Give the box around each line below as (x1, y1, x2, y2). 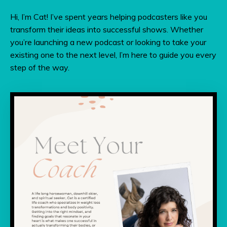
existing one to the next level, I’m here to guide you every (10, 50, 216, 60)
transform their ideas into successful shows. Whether (10, 24, 203, 35)
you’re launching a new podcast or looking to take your (10, 37, 206, 48)
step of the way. (10, 62, 69, 73)
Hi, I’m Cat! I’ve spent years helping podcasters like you (10, 12, 207, 22)
